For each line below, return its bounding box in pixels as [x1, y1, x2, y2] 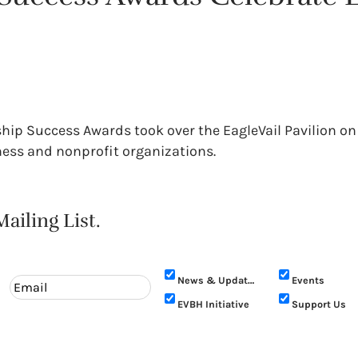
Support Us [292, 298, 347, 310]
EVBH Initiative [177, 298, 250, 310]
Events [292, 274, 325, 286]
